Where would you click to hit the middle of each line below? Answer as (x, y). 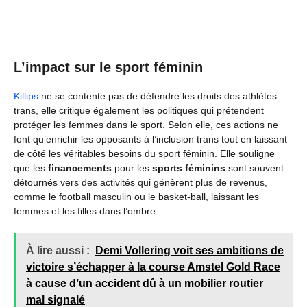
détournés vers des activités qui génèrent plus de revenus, (140, 182)
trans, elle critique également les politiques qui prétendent (139, 110)
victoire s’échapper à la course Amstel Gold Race (153, 267)
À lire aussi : (58, 250)
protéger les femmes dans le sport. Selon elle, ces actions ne (146, 124)
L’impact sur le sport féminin (108, 67)
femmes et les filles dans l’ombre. (86, 211)
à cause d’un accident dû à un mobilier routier (145, 283)
